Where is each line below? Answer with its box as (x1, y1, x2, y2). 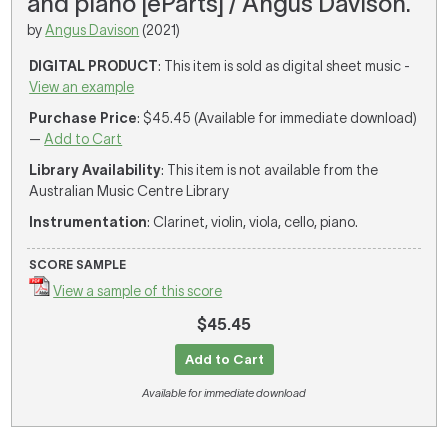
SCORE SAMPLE (29, 258, 127, 271)
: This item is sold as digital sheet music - (158, 58, 411, 74)
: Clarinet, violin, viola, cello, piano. (147, 214, 359, 230)
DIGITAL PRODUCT (29, 58, 159, 74)
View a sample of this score (53, 283, 223, 299)
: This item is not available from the (161, 162, 379, 178)
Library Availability (29, 162, 162, 178)
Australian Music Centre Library (29, 183, 230, 199)
